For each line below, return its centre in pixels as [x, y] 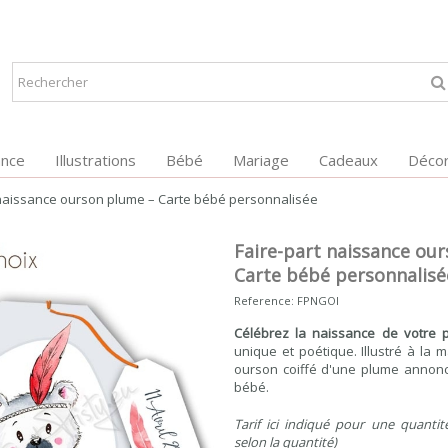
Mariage [260, 159]
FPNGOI [318, 300]
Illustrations [95, 159]
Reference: [264, 300]
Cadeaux [348, 159]
